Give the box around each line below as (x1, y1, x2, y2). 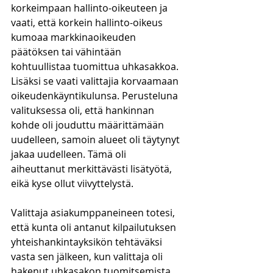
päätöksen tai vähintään (11, 45, 124, 58)
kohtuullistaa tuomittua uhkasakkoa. (11, 60, 181, 73)
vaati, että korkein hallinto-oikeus (11, 16, 165, 29)
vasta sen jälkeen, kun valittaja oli (11, 250, 165, 263)
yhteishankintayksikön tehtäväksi (11, 235, 165, 249)
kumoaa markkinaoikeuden (11, 30, 138, 44)
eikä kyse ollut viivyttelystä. (11, 177, 133, 190)
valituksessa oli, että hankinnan (11, 104, 157, 117)
